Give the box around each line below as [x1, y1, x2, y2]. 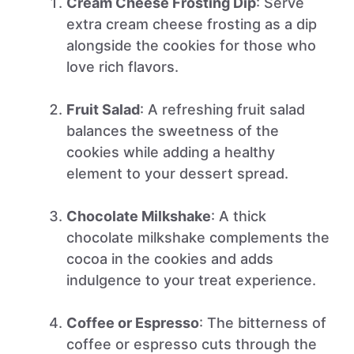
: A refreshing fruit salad [140, 101, 305, 118]
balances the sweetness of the [66, 122, 279, 139]
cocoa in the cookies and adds [66, 250, 273, 267]
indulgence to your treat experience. [66, 272, 316, 288]
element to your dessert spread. [66, 165, 288, 182]
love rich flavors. [66, 58, 179, 75]
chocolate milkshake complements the [66, 229, 330, 246]
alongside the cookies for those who [66, 37, 316, 54]
